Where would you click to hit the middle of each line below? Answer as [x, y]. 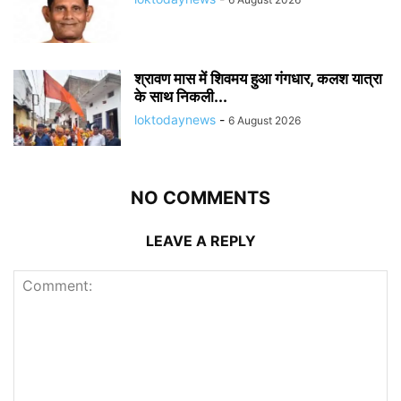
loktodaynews [175, 119]
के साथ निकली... [181, 96]
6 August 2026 [264, 120]
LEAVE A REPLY [200, 240]
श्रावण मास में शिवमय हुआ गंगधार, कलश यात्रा [258, 78]
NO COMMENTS [200, 197]
